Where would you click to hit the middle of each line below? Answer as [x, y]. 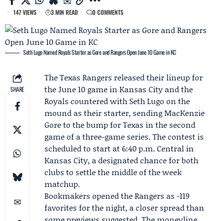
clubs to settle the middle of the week [113, 172]
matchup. [62, 184]
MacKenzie [184, 113]
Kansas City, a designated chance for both [121, 160]
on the [177, 101]
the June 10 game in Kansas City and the [119, 89]
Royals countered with [87, 101]
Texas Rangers [86, 77]
